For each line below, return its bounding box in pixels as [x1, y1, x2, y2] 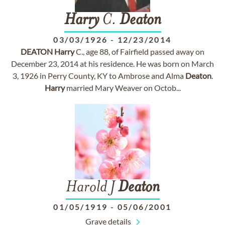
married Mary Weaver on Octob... [64, 83, 181, 92]
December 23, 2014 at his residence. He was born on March [11, 59, 214, 68]
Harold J [65, 180, 118, 196]
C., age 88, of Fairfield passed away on [74, 47, 204, 56]
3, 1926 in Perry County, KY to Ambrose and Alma [12, 71, 185, 80]
